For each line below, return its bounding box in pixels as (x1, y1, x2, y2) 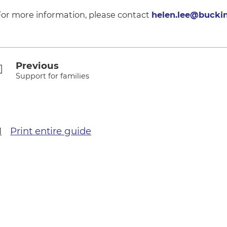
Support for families (15, 71, 89, 81)
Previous (15, 60, 59, 72)
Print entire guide (10, 125, 92, 137)
